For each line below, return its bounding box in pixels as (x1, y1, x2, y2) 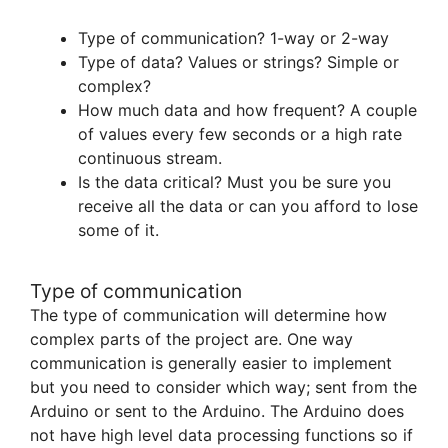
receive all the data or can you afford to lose (78, 195, 418, 216)
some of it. (78, 219, 159, 240)
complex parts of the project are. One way (30, 329, 353, 350)
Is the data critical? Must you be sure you (78, 171, 391, 192)
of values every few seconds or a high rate (78, 123, 402, 144)
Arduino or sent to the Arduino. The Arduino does (30, 401, 404, 422)
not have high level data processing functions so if (30, 425, 413, 446)
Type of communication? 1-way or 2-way (78, 27, 389, 48)
